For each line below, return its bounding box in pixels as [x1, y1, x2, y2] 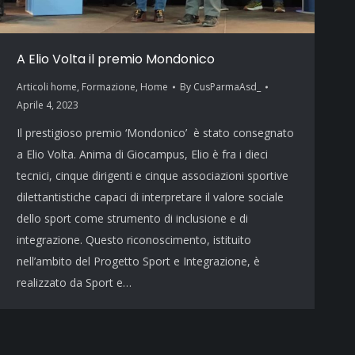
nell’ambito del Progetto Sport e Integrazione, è [17, 254, 260, 269]
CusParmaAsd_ [193, 80, 261, 94]
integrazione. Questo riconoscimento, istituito [17, 232, 251, 248]
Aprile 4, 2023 [17, 98, 78, 113]
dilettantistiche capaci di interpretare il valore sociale [17, 189, 284, 205]
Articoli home [17, 80, 77, 94]
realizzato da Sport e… [17, 275, 132, 291]
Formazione [82, 80, 136, 94]
